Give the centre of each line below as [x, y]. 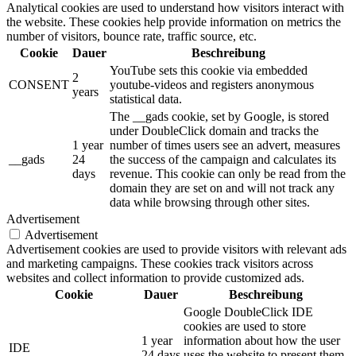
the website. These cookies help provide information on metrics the [174, 22]
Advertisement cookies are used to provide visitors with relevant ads [176, 250]
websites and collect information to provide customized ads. [155, 278]
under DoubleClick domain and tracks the [214, 131]
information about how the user [262, 341]
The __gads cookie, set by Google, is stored [219, 117]
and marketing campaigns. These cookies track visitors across [160, 264]
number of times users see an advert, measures [225, 145]
